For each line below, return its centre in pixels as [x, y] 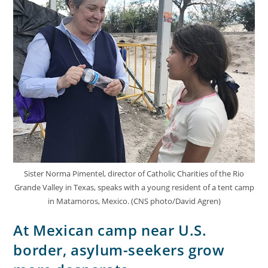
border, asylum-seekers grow [119, 249]
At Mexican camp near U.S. [110, 230]
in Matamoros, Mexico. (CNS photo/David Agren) [134, 201]
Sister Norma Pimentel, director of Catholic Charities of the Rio [134, 173]
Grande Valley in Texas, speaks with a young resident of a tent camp [134, 187]
